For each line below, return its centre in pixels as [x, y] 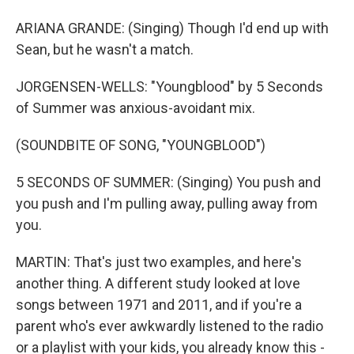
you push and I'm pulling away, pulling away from [167, 203]
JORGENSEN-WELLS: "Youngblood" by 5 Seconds [169, 87]
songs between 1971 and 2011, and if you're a [159, 305]
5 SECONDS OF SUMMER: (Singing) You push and [168, 182]
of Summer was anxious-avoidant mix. [136, 108]
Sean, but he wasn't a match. [105, 49]
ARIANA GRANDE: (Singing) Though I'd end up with [172, 28]
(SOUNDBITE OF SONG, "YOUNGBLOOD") [141, 145]
